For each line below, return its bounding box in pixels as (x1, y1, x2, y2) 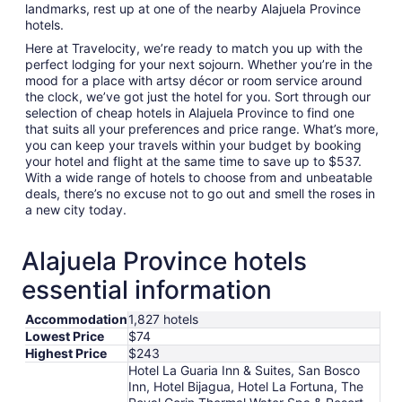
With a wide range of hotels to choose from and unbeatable (25, 169, 372, 185)
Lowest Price (25, 328, 104, 344)
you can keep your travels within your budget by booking (25, 136, 362, 153)
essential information (22, 274, 272, 305)
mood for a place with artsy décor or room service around (25, 72, 363, 88)
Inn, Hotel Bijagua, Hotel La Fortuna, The (128, 378, 363, 394)
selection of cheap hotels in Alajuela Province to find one (25, 104, 354, 120)
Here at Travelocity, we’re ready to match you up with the (25, 39, 363, 56)
